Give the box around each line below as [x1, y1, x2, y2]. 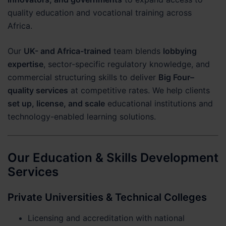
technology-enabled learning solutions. [8, 111, 156, 122]
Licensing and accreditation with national [28, 212, 185, 223]
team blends [111, 46, 163, 56]
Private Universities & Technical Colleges [8, 191, 207, 203]
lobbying [163, 46, 197, 56]
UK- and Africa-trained [24, 46, 111, 56]
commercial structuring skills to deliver [8, 72, 158, 82]
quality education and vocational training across [8, 8, 192, 18]
